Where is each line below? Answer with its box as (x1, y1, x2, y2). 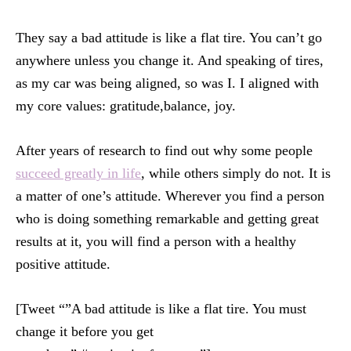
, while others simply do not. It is (141, 165, 331, 181)
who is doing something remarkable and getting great (16, 211, 319, 226)
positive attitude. (16, 256, 110, 272)
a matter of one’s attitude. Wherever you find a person (16, 188, 324, 204)
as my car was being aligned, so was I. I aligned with (16, 75, 319, 91)
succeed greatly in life (16, 165, 141, 181)
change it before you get (16, 324, 154, 339)
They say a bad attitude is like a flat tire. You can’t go (16, 30, 322, 45)
